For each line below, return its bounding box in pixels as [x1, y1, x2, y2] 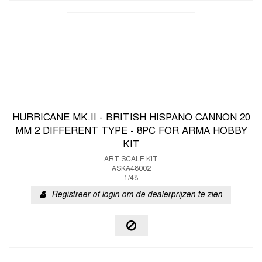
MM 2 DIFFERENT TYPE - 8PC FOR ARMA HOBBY [15, 127, 247, 136]
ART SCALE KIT [104, 156, 158, 163]
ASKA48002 [111, 166, 151, 173]
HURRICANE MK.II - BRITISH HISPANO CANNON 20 [12, 113, 250, 123]
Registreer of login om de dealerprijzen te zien [51, 191, 222, 199]
